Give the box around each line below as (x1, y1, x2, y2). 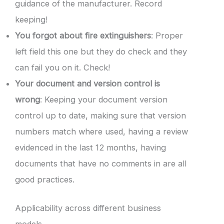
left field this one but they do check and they (15, 46, 187, 57)
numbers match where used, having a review (15, 126, 188, 137)
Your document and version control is (15, 78, 160, 89)
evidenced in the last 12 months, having (15, 142, 166, 153)
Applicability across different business (15, 202, 161, 213)
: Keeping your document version (40, 94, 167, 105)
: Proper (151, 30, 183, 41)
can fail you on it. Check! (15, 62, 110, 73)
